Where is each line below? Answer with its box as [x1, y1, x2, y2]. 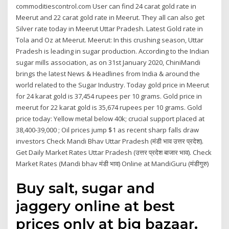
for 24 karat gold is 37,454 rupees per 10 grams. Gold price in [16, 91, 202, 101]
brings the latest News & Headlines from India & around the [16, 68, 200, 78]
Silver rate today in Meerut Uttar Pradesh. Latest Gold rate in [16, 24, 203, 33]
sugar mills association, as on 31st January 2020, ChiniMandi [16, 57, 201, 67]
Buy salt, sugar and [16, 179, 155, 197]
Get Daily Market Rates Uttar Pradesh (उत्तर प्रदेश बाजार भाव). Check [16, 147, 212, 157]
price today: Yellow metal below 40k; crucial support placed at [16, 113, 205, 123]
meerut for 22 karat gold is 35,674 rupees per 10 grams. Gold [16, 102, 202, 112]
